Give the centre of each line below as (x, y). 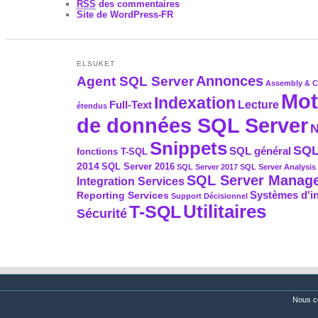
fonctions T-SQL (112, 152)
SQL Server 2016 (138, 167)
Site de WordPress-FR (125, 15)
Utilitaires (224, 212)
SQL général (260, 151)
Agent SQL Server (135, 81)
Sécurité (102, 214)
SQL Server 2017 (207, 167)
